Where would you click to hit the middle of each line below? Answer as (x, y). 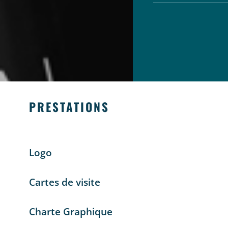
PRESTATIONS (69, 107)
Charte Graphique (70, 211)
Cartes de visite (64, 182)
